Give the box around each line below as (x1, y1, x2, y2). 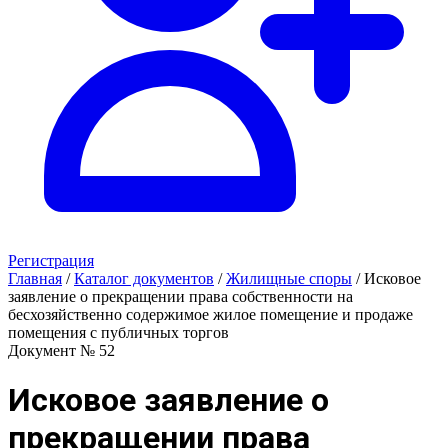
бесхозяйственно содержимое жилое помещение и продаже (8, 306, 413, 323)
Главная (8, 270, 62, 287)
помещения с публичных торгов (8, 324, 229, 341)
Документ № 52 (8, 342, 115, 359)
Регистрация (8, 252, 94, 269)
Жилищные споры (226, 270, 352, 287)
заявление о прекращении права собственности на (8, 288, 353, 305)
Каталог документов (74, 270, 214, 287)
